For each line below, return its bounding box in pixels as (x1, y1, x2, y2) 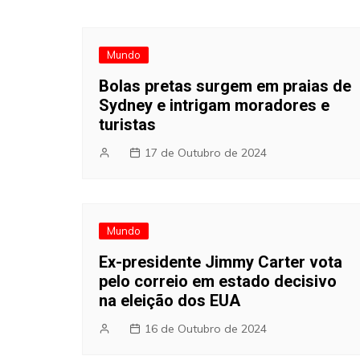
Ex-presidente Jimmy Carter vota (99, 252, 342, 272)
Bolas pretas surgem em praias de (99, 76, 351, 96)
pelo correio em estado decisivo (99, 272, 337, 292)
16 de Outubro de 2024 (145, 321, 267, 337)
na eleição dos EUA (99, 291, 240, 311)
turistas (99, 115, 156, 135)
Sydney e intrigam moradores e (99, 96, 329, 116)
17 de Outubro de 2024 (145, 145, 267, 161)
